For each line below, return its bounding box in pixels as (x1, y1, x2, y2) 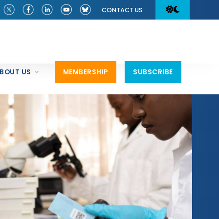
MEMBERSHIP (63, 67, 108, 77)
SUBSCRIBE (133, 67, 173, 77)
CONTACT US (102, 6, 143, 14)
